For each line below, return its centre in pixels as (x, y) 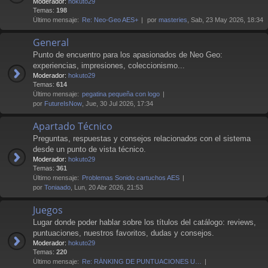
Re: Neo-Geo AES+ (110, 19)
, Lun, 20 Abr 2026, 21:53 (107, 187)
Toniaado (57, 187)
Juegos (48, 210)
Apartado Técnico (73, 126)
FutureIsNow (63, 103)
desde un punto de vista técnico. (89, 149)
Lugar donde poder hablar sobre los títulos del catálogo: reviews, (144, 222)
